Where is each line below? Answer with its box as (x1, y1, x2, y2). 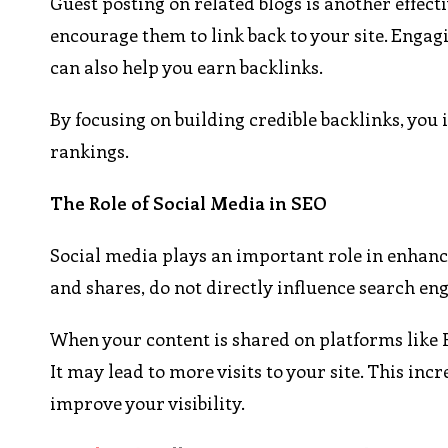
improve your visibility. (50, 391, 246, 416)
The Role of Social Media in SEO (50, 191, 328, 216)
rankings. (50, 139, 130, 164)
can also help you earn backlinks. (50, 55, 324, 80)
